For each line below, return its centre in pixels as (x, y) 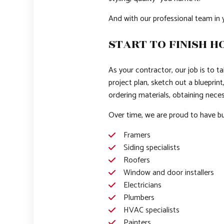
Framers (137, 135)
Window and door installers (168, 173)
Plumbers (139, 198)
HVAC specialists (151, 210)
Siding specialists (151, 148)
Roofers (136, 160)
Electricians (142, 185)
